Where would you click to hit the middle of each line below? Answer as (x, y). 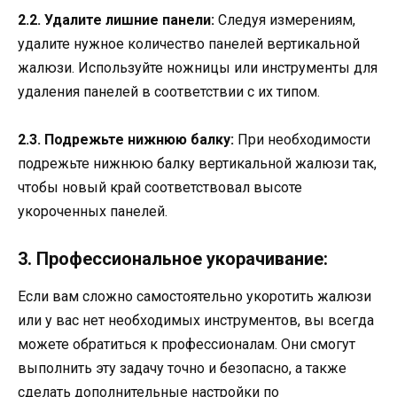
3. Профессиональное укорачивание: (173, 259)
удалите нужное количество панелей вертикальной (189, 43)
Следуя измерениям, (285, 19)
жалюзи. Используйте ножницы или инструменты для (198, 67)
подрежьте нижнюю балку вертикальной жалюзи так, (197, 164)
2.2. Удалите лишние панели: (116, 19)
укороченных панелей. (93, 212)
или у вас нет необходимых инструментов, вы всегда (196, 321)
